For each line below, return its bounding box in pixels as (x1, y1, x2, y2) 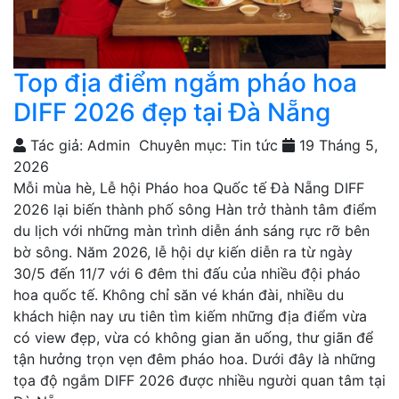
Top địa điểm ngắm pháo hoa (13, 68, 357, 99)
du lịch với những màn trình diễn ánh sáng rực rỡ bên (13, 222, 370, 240)
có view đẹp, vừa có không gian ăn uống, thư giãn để (13, 329, 373, 347)
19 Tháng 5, (295, 136, 378, 155)
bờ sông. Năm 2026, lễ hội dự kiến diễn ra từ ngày (13, 243, 353, 262)
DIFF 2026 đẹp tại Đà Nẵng (13, 97, 330, 128)
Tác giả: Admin (26, 136, 130, 155)
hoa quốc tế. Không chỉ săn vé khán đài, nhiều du (13, 286, 344, 305)
